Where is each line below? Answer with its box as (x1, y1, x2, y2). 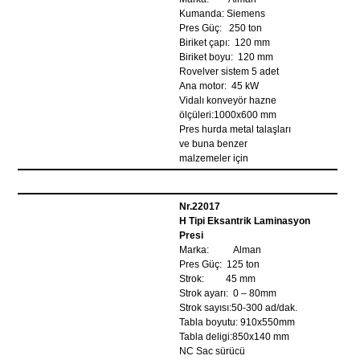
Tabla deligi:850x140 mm (179, 331, 290, 342)
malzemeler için (179, 153, 249, 164)
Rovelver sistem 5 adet (179, 66, 280, 77)
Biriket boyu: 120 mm (179, 51, 274, 63)
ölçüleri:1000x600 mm (179, 109, 277, 121)
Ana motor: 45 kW (179, 80, 260, 92)
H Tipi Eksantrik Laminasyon (179, 215, 311, 227)
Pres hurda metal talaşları (179, 124, 292, 135)
